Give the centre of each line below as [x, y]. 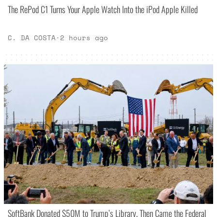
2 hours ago [84, 38]
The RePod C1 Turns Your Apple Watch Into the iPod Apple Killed [103, 9]
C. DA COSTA [32, 38]
